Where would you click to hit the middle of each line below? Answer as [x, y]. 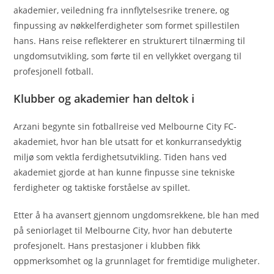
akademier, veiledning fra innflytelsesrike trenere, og [122, 10]
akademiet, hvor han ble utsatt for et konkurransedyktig [128, 142]
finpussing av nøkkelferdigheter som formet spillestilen [127, 26]
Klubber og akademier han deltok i [104, 99]
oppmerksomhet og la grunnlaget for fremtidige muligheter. [137, 261]
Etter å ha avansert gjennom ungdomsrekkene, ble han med [137, 215]
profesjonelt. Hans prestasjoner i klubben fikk [107, 246]
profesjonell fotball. [54, 72]
